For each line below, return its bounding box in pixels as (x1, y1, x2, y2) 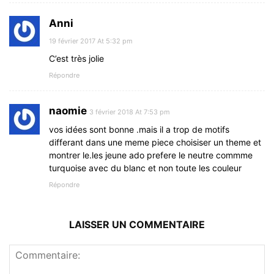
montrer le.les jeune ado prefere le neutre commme (49, 149, 253, 160)
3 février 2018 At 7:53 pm (89, 107, 170, 116)
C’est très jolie (49, 53, 104, 64)
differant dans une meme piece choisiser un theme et (49, 136, 261, 147)
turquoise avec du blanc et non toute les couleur (49, 162, 242, 173)
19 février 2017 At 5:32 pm (49, 36, 133, 45)
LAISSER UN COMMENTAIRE (69, 218, 205, 231)
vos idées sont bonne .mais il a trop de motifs (49, 124, 229, 135)
